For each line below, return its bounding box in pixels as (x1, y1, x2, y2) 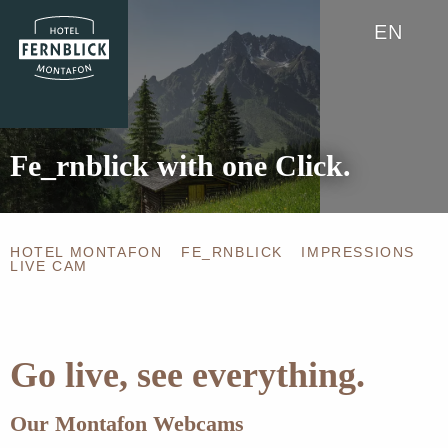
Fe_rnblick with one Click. (10, 149, 351, 183)
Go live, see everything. (10, 355, 365, 396)
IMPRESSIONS (301, 244, 416, 261)
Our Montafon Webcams (10, 411, 244, 437)
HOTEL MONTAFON (10, 244, 163, 261)
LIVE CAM (10, 258, 88, 275)
